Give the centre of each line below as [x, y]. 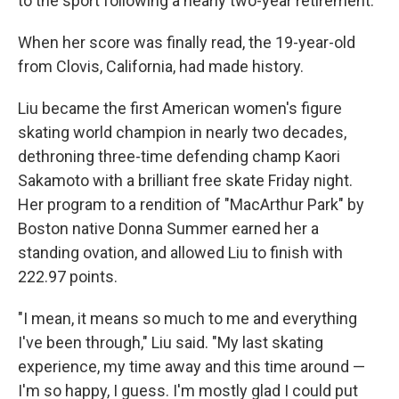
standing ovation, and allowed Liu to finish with [180, 252]
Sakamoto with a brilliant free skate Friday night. [185, 180]
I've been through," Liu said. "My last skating [171, 342]
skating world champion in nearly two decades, [182, 132]
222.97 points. [68, 277]
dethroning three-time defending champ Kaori [179, 156]
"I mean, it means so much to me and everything [187, 318]
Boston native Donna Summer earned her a [168, 228]
